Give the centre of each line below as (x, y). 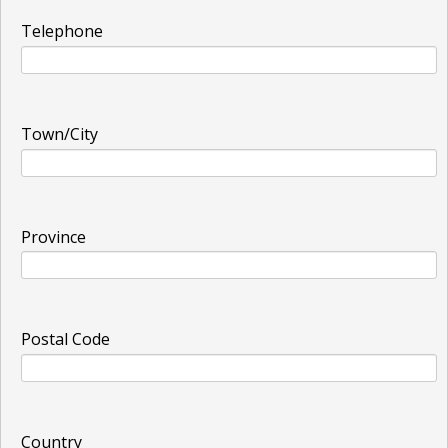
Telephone (62, 31)
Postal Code (65, 339)
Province (53, 236)
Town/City (59, 134)
